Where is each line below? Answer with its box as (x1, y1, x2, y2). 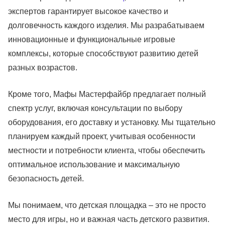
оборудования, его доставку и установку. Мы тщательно (8, 118, 215, 127)
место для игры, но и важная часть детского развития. (8, 215, 209, 224)
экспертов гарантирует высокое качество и (8, 7, 168, 16)
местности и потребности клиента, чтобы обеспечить (8, 146, 205, 155)
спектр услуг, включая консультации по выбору (8, 104, 182, 113)
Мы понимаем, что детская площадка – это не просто (8, 201, 206, 210)
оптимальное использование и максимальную (8, 160, 180, 169)
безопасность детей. (8, 174, 84, 183)
